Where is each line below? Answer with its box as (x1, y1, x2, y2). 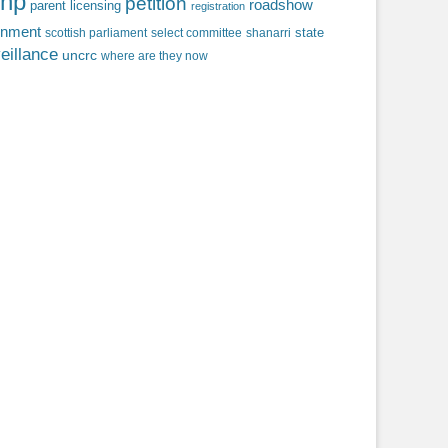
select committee (151, 26, 242, 40)
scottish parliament (45, 26, 147, 40)
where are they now (101, 49, 208, 63)
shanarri (246, 26, 291, 40)
